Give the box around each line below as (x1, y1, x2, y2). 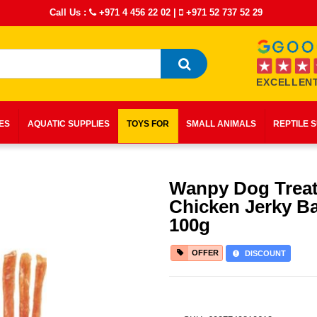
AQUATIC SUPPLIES (27, 119, 110, 129)
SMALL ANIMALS (186, 119, 257, 129)
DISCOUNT (241, 249, 287, 258)
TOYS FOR (126, 119, 169, 129)
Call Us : (50, 7, 90, 18)
